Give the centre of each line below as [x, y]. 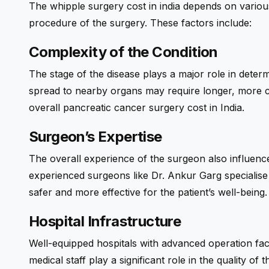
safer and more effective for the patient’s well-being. [148, 192]
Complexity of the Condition [123, 52]
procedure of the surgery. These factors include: [140, 23]
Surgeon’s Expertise [95, 137]
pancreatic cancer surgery [124, 108]
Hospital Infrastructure [105, 222]
